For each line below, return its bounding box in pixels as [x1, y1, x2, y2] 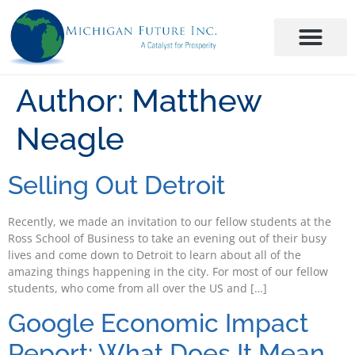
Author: [16, 82, 132, 120]
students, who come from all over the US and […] [8, 281, 267, 296]
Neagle [16, 120, 124, 158]
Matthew [132, 82, 261, 120]
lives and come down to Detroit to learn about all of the [8, 247, 301, 263]
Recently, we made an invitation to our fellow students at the [8, 214, 331, 230]
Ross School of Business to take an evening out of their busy [8, 231, 326, 246]
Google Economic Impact [8, 307, 308, 338]
